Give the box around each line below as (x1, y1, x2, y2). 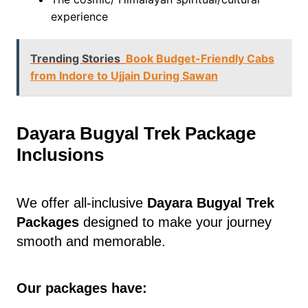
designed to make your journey (78, 214, 272, 230)
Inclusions (16, 144, 104, 166)
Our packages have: (16, 280, 147, 296)
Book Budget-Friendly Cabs (125, 52, 274, 66)
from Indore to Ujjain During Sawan (30, 69, 218, 83)
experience (50, 10, 108, 24)
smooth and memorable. (16, 234, 166, 250)
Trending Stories (30, 52, 120, 66)
